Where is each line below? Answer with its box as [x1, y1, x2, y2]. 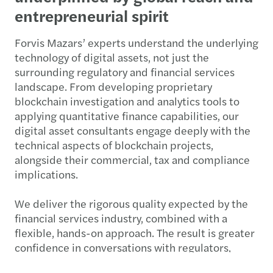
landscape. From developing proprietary [15, 78, 212, 94]
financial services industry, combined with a [15, 210, 227, 225]
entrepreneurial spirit [15, 4, 169, 27]
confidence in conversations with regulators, [15, 239, 231, 255]
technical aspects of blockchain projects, [15, 136, 213, 152]
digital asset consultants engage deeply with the [15, 122, 250, 138]
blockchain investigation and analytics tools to [15, 93, 239, 108]
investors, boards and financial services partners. [15, 253, 253, 269]
